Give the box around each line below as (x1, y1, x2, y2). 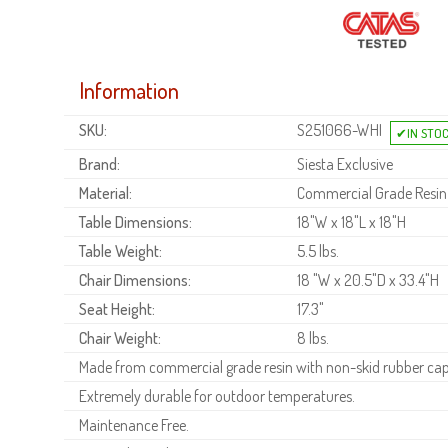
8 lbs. (294, 327, 330, 348)
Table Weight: (79, 240, 162, 261)
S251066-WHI (294, 120, 386, 141)
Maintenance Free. (79, 414, 189, 435)
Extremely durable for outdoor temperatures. (79, 385, 355, 406)
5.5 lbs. (294, 240, 340, 261)
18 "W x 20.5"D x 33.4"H (294, 269, 440, 290)
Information (79, 76, 179, 105)
